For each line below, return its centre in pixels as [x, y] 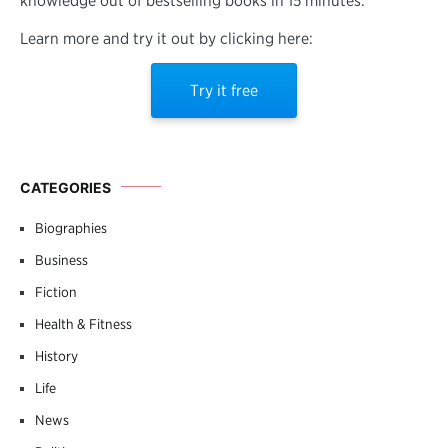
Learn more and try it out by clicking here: [166, 38]
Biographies [71, 227]
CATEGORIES [65, 187]
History [56, 355]
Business [61, 259]
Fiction [56, 291]
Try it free [224, 90]
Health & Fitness [83, 323]
